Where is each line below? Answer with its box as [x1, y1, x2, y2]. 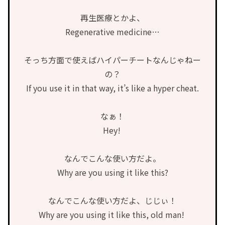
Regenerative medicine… [65, 26, 160, 38]
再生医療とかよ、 [80, 12, 145, 24]
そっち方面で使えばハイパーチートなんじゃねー [24, 54, 201, 66]
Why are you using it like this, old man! [39, 208, 186, 221]
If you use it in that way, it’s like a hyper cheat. [26, 82, 199, 94]
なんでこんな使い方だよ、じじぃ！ [48, 194, 177, 207]
